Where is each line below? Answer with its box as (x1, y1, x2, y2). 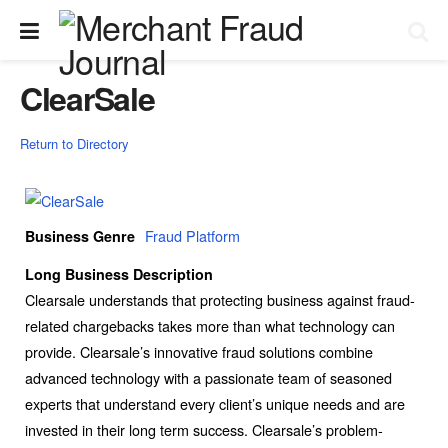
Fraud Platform (145, 225, 240, 247)
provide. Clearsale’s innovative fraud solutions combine (25, 341, 373, 363)
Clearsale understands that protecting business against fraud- (25, 289, 415, 311)
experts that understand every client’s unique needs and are (25, 393, 405, 415)
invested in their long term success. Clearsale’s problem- (25, 419, 383, 441)
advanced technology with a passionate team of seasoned (25, 367, 392, 389)
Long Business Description (25, 264, 213, 285)
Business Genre (25, 226, 135, 247)
